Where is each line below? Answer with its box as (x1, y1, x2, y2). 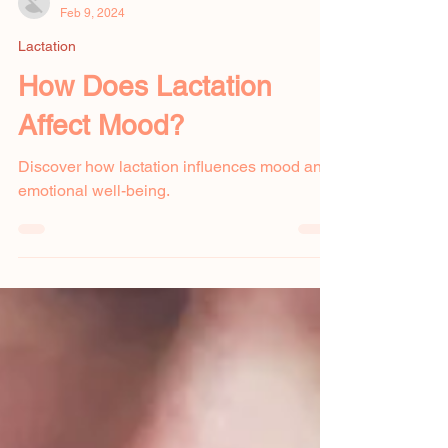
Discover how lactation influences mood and (18, 289, 331, 308)
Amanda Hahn (60, 121, 139, 135)
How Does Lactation (18, 202, 272, 234)
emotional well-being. (18, 313, 170, 332)
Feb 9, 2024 (60, 137, 125, 152)
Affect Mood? (18, 241, 185, 273)
